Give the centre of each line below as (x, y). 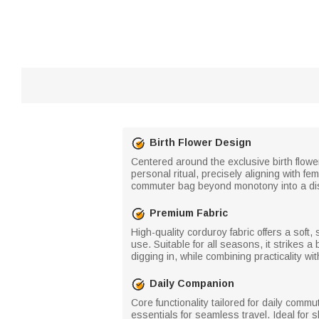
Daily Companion (192, 283)
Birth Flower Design (200, 142)
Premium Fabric (189, 213)
